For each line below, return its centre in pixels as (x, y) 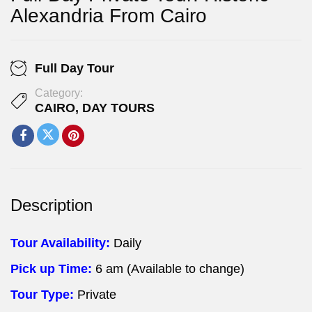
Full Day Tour (75, 68)
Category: (59, 92)
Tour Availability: (62, 243)
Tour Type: (44, 294)
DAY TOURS (118, 108)
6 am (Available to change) (170, 268)
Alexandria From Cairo (109, 16)
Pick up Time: (53, 268)
